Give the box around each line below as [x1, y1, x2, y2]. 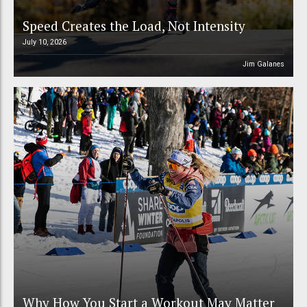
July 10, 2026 [22, 37, 66, 47]
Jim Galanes [243, 60, 285, 69]
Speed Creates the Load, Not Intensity [22, 16, 245, 34]
